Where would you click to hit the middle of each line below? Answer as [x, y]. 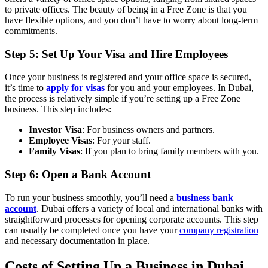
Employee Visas [60, 141]
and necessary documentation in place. [77, 240]
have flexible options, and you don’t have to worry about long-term [131, 20]
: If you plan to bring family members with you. [170, 151]
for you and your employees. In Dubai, [179, 88]
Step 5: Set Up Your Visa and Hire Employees [116, 54]
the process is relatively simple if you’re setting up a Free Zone [123, 99]
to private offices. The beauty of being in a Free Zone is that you [126, 9]
